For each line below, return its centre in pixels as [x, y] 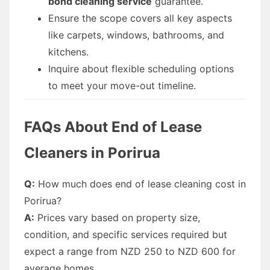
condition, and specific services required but [126, 234]
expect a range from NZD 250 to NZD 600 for [130, 251]
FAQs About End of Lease [113, 127]
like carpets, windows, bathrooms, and [136, 35]
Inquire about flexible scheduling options [141, 68]
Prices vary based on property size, [117, 217]
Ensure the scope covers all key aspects [140, 18]
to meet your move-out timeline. [122, 85]
